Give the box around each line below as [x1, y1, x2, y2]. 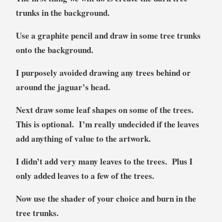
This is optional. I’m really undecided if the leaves [15, 118, 199, 131]
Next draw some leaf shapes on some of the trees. [15, 104, 196, 116]
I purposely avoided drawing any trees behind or [15, 66, 191, 79]
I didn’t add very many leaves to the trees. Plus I [15, 155, 193, 168]
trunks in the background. [15, 6, 110, 19]
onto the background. [15, 44, 93, 56]
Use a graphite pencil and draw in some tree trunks [15, 29, 201, 42]
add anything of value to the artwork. [15, 132, 151, 145]
